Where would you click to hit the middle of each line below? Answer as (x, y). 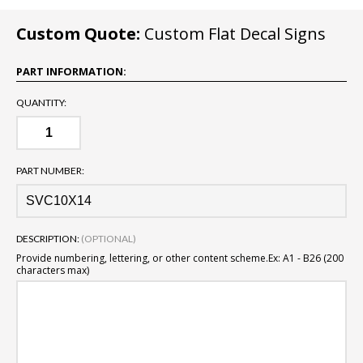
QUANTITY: (41, 103)
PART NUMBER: (50, 171)
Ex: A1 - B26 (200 (306, 258)
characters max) (53, 271)
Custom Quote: (78, 34)
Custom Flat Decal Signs (233, 34)
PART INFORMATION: (71, 72)
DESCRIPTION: (49, 239)
